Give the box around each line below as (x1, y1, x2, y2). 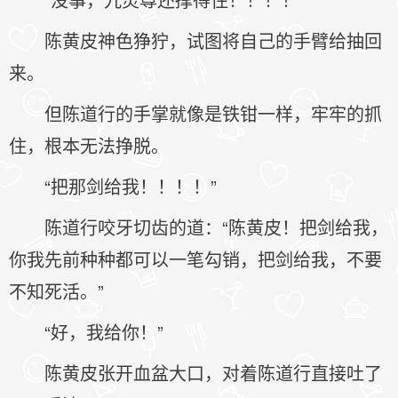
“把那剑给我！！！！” (44, 173, 217, 199)
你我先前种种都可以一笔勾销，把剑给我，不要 (9, 246, 382, 272)
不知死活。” (9, 278, 104, 304)
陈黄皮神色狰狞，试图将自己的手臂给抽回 (44, 28, 382, 53)
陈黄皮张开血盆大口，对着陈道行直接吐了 (44, 360, 382, 386)
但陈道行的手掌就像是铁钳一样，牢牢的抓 (44, 100, 382, 126)
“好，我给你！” (44, 319, 163, 345)
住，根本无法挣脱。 (9, 132, 169, 158)
